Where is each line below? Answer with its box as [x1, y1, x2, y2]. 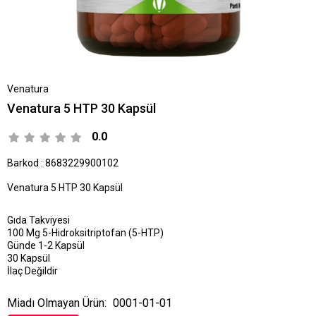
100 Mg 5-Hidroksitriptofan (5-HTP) [7, 226, 164, 238]
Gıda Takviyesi [7, 214, 70, 226]
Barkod [7, 157, 39, 169]
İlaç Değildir [7, 265, 58, 276]
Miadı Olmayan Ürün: [7, 296, 107, 310]
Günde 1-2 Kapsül [7, 239, 85, 251]
